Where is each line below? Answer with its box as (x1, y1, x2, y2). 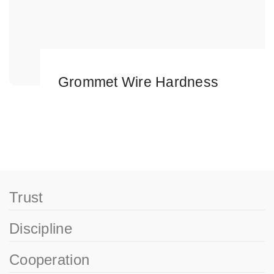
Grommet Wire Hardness (58, 74, 219, 90)
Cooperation (9, 251, 90, 268)
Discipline (9, 220, 72, 237)
